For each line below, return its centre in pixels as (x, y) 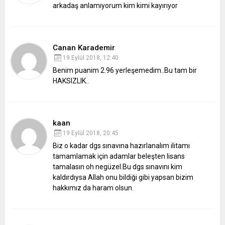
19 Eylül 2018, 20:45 (91, 133)
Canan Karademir (84, 48)
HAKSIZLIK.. (71, 81)
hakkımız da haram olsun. (93, 188)
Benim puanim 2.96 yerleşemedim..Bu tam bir (125, 71)
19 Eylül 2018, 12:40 (91, 58)
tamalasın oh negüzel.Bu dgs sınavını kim (118, 167)
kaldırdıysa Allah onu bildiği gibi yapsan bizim (123, 178)
